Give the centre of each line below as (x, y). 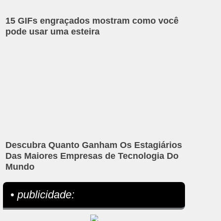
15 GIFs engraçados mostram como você (92, 21)
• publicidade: (43, 194)
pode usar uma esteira (53, 32)
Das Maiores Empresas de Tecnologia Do (92, 156)
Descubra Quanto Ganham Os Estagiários (94, 145)
